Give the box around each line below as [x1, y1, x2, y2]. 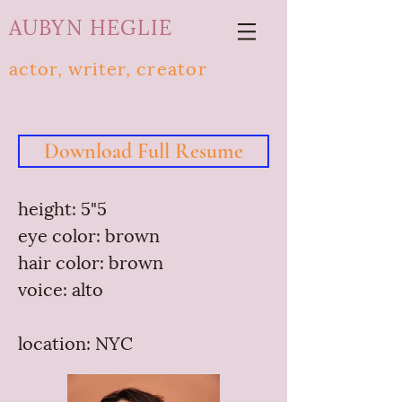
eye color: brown [18, 221, 160, 248]
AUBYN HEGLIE [9, 9, 172, 41]
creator [136, 54, 208, 81]
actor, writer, [9, 54, 136, 81]
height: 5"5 [18, 194, 107, 221]
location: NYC [18, 328, 133, 355]
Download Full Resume [44, 138, 243, 164]
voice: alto [18, 275, 103, 301]
